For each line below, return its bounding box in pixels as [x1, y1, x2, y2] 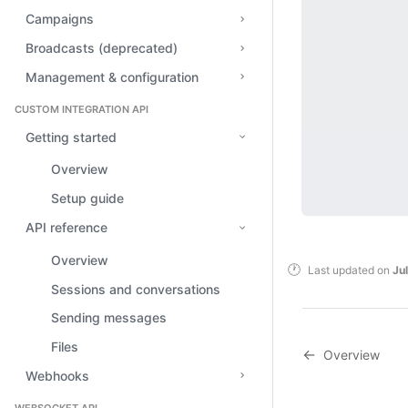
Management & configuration [25, 68, 199, 85]
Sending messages [51, 310, 167, 326]
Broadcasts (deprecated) [25, 40, 178, 56]
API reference [25, 219, 107, 236]
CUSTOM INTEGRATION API [15, 103, 148, 117]
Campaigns [25, 11, 94, 27]
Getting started [25, 128, 117, 145]
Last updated [308, 263, 374, 278]
